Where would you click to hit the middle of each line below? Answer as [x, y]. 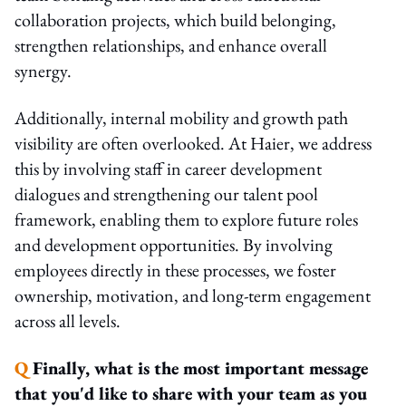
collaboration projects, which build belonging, [175, 19]
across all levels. [68, 320]
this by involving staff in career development [168, 168]
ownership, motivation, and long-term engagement [193, 295]
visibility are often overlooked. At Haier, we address [193, 143]
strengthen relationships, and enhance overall [171, 45]
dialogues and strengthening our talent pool [166, 193]
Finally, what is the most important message [200, 367]
